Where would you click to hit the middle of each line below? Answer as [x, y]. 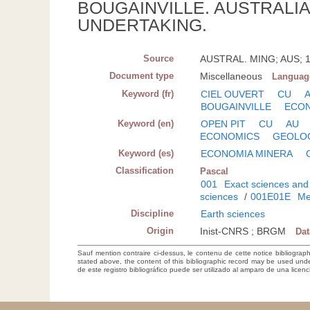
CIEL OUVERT [233, 94]
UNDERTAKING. [142, 25]
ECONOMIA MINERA [247, 154]
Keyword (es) [146, 154]
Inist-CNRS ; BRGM [243, 231]
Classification [145, 171]
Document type [142, 76]
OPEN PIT [224, 124]
